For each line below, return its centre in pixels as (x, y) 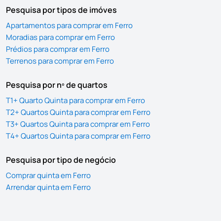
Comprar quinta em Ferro (48, 175)
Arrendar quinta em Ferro (48, 187)
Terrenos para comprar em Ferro (60, 61)
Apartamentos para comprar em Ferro (69, 25)
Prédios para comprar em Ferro (58, 49)
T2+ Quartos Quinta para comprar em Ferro (78, 112)
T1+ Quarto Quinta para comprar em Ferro (75, 100)
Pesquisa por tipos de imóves (61, 10)
